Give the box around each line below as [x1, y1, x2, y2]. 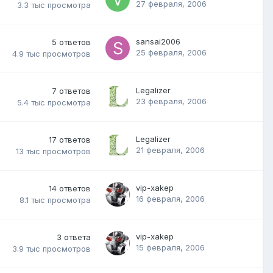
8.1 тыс [19, 195, 45, 205]
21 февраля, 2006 [136, 144, 205, 155]
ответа [64, 232, 91, 242]
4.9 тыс [12, 49, 40, 59]
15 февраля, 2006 [136, 242, 205, 252]
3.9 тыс [12, 244, 40, 254]
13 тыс [16, 146, 40, 157]
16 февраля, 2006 [136, 193, 205, 204]
